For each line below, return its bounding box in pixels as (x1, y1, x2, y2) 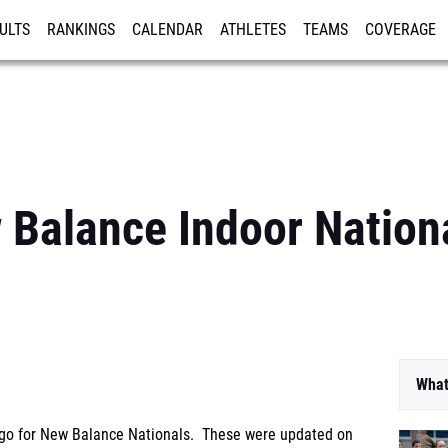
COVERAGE (365, 21, 436, 39)
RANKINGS (47, 21, 115, 39)
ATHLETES (220, 21, 286, 39)
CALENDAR (132, 21, 203, 39)
